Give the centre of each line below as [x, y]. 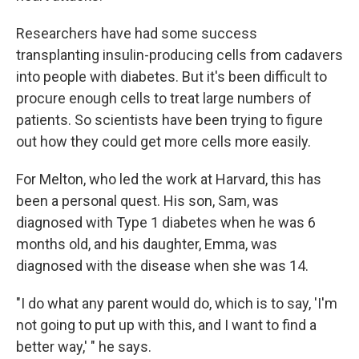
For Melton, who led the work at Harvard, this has [169, 179]
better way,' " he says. [84, 347]
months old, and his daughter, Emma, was [147, 244]
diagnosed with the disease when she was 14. [162, 266]
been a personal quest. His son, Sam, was [147, 201]
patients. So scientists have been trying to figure [169, 120]
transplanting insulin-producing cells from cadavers [179, 55]
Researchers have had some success [137, 33]
